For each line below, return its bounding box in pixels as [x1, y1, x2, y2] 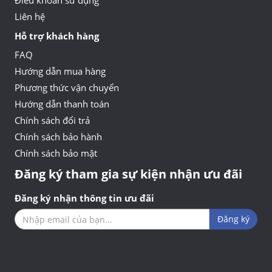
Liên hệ [15, 10, 45, 23]
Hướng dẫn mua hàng [15, 65, 106, 78]
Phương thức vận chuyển [15, 81, 119, 94]
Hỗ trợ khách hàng [15, 30, 99, 42]
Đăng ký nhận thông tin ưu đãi [15, 192, 154, 205]
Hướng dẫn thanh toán [15, 98, 109, 110]
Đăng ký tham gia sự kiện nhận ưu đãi [15, 166, 242, 183]
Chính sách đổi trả [15, 114, 90, 127]
